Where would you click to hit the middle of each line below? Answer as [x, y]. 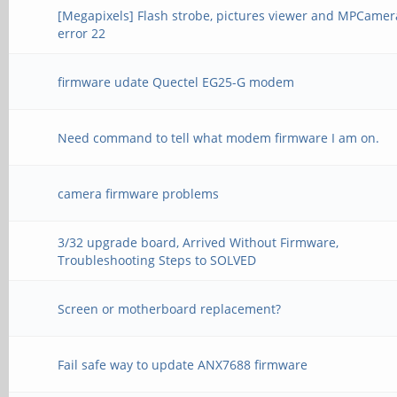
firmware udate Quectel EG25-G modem [176, 82]
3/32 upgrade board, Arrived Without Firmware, [198, 242]
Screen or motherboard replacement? [170, 309]
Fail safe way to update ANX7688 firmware [183, 365]
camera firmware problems [139, 194]
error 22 [82, 33]
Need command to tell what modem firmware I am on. [219, 138]
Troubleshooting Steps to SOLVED [157, 260]
